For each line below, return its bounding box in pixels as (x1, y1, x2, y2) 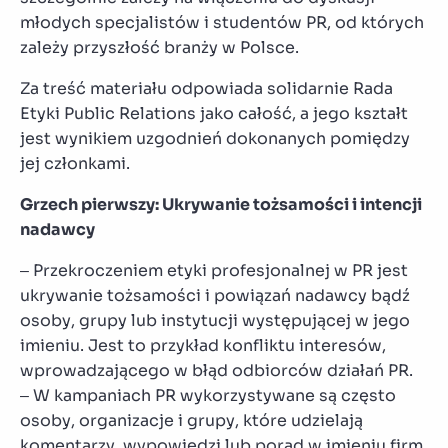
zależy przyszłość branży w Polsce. (20, 36, 299, 58)
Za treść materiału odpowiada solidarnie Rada (20, 77, 393, 99)
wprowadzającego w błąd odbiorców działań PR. (20, 359, 413, 381)
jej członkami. (20, 152, 130, 174)
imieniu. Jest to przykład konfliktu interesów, (20, 334, 386, 356)
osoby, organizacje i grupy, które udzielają (20, 409, 363, 431)
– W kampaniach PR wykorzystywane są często (20, 384, 396, 406)
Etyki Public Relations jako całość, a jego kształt (20, 102, 408, 124)
